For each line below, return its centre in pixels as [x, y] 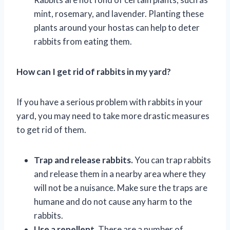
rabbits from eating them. [83, 41]
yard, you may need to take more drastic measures [113, 116]
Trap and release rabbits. [83, 160]
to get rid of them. [51, 129]
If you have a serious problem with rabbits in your [110, 102]
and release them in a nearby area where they [120, 174]
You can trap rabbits [172, 160]
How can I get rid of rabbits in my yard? [94, 71]
